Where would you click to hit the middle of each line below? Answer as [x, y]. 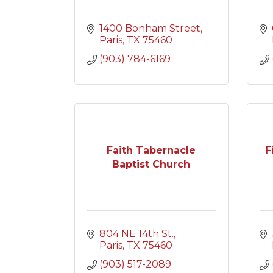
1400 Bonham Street [150, 28]
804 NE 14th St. [136, 234]
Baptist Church [151, 164]
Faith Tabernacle [151, 150]
